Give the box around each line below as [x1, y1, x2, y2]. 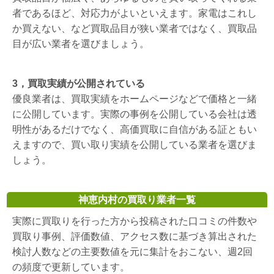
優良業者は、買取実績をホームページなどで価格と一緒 [12, 94, 257, 105]
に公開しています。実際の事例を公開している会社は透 [12, 109, 257, 120]
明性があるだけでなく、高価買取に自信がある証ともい [12, 124, 257, 135]
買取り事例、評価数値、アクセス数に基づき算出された [12, 231, 257, 242]
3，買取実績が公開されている [12, 78, 145, 89]
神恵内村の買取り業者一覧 [78, 194, 196, 206]
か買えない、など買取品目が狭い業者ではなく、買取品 [12, 23, 257, 34]
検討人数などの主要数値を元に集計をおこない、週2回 [12, 246, 253, 257]
